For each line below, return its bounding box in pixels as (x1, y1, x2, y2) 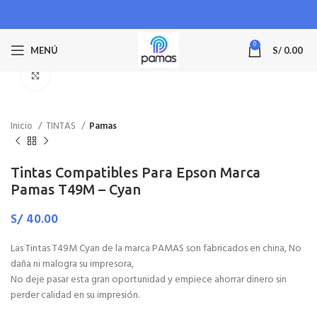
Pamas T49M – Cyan (11, 180, 141, 197)
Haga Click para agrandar (50, 68, 156, 83)
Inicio (11, 119, 35, 134)
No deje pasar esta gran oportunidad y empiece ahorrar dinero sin (11, 271, 287, 288)
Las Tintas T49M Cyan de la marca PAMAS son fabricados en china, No (11, 240, 301, 257)
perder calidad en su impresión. (11, 287, 139, 304)
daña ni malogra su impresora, (11, 255, 134, 272)
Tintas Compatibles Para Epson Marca (11, 163, 260, 180)
